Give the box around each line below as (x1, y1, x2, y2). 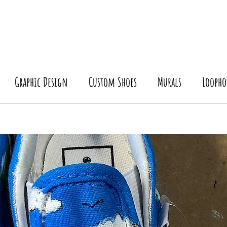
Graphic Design (14, 74, 68, 90)
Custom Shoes (88, 74, 137, 90)
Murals (157, 74, 181, 90)
